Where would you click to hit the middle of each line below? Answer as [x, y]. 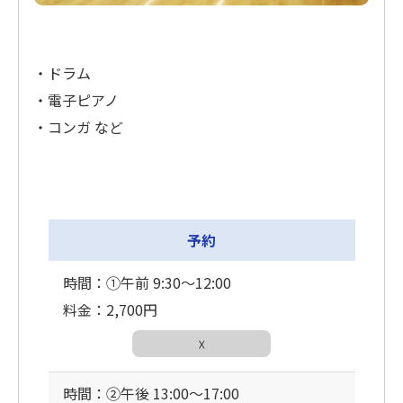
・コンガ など [78, 127]
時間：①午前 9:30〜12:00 [147, 283]
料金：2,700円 [110, 310]
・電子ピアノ [76, 100]
